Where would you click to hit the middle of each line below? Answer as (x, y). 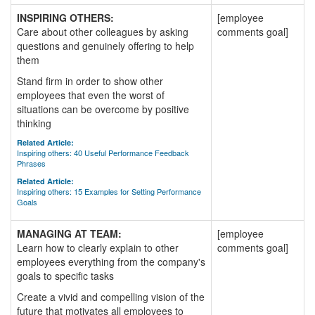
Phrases (31, 163)
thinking (34, 123)
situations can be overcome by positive (103, 109)
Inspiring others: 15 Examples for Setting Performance (109, 191)
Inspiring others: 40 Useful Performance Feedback (103, 153)
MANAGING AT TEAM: (69, 233)
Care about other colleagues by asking (103, 32)
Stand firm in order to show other (90, 81)
